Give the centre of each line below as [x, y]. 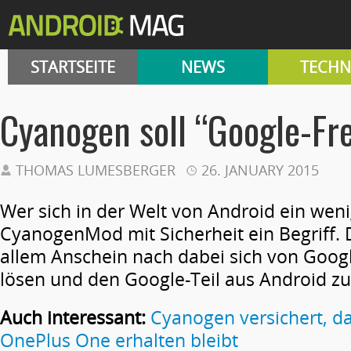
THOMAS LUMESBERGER [96, 170]
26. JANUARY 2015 [260, 170]
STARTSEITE [73, 67]
